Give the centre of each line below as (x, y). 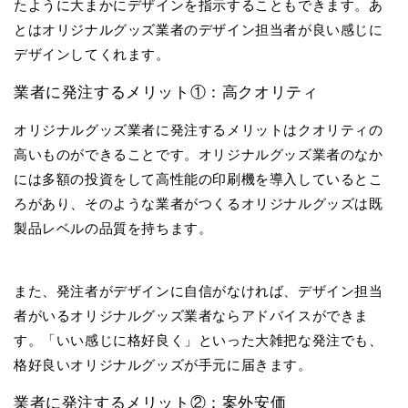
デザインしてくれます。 (92, 54)
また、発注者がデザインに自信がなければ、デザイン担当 (199, 291)
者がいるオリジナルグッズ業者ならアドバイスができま (191, 315)
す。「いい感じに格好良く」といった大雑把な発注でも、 (199, 340)
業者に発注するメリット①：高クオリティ (166, 92)
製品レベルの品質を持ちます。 (113, 228)
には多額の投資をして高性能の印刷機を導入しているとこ (199, 178)
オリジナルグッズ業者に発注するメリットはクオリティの (199, 129)
